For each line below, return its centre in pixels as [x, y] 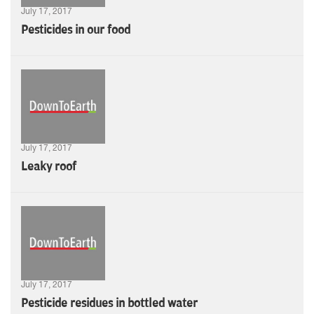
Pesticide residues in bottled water [109, 303]
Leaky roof [49, 166]
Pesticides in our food [76, 30]
